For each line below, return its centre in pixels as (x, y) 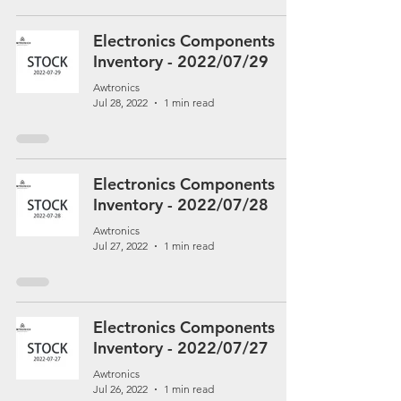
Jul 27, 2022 (120, 246)
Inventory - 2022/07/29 (181, 61)
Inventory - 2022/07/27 (181, 348)
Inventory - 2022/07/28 (181, 205)
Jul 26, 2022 (120, 389)
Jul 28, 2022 (120, 102)
